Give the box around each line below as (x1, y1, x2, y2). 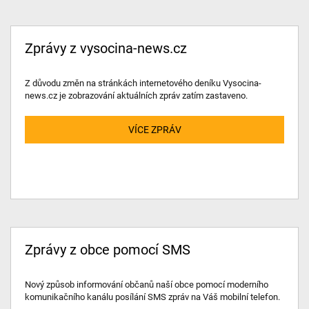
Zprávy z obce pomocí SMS (25, 240, 190, 258)
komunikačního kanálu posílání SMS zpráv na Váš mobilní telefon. (25, 290, 280, 303)
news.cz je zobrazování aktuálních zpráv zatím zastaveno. (25, 89, 248, 101)
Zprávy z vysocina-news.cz (25, 39, 187, 57)
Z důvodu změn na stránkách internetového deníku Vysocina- (25, 77, 261, 89)
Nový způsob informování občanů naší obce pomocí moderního (25, 278, 268, 290)
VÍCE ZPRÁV (128, 123, 181, 136)
